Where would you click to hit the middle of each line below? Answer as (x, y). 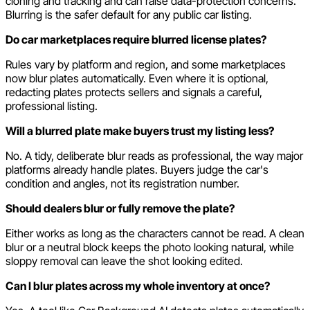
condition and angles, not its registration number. (122, 184)
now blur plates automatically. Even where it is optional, (137, 79)
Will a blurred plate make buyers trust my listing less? (140, 131)
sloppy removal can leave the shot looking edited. (124, 261)
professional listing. (52, 106)
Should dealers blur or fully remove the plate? (120, 209)
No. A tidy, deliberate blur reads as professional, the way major (154, 156)
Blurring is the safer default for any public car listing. (129, 15)
